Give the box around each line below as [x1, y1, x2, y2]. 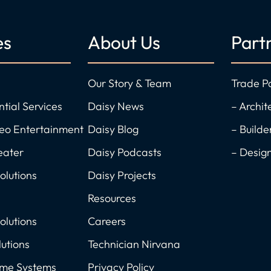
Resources [88, 191, 136, 206]
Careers [88, 214, 126, 229]
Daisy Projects [88, 168, 156, 183]
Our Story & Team [88, 76, 171, 91]
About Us [88, 31, 160, 54]
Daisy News [88, 99, 144, 114]
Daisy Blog [88, 122, 139, 137]
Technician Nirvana [88, 237, 180, 252]
